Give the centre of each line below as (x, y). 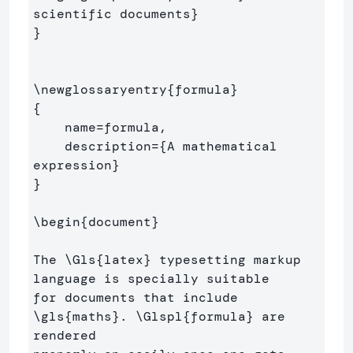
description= (112, 146)
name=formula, (49, 127)
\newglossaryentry (100, 89)
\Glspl (159, 316)
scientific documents (112, 13)
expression (72, 165)
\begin (57, 221)
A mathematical (222, 146)
